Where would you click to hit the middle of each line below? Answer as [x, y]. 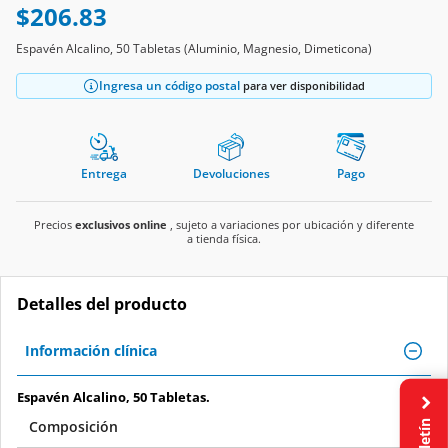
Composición [73, 426]
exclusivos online [121, 224]
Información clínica [91, 350]
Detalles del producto [102, 303]
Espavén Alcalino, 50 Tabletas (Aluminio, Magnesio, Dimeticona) [194, 48]
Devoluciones [231, 173]
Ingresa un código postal [169, 85]
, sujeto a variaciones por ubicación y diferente [290, 224]
